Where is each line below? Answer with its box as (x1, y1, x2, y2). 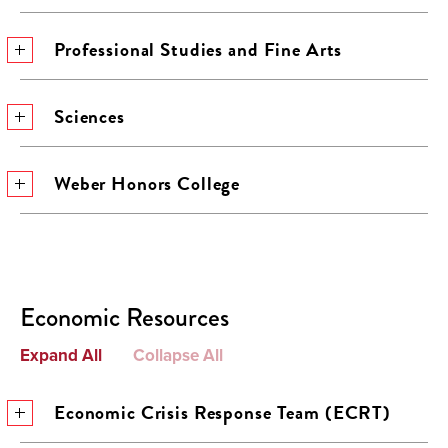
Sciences (54, 102, 125, 131)
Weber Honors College (54, 169, 241, 198)
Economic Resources (20, 299, 229, 336)
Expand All (20, 343, 102, 367)
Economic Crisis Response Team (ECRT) (54, 398, 391, 427)
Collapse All (132, 343, 223, 367)
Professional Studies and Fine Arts (54, 35, 343, 64)
